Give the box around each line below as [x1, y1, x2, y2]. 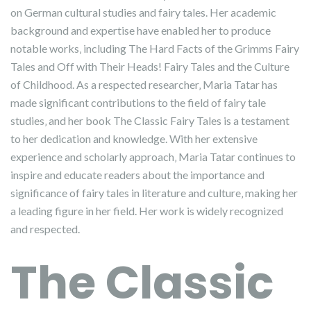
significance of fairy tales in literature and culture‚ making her [10, 186, 298, 199]
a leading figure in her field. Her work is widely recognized [10, 204, 283, 217]
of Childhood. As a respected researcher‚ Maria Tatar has [10, 78, 278, 91]
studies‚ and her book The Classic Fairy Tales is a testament [10, 114, 289, 127]
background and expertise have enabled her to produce [10, 24, 271, 37]
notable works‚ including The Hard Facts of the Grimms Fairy [10, 42, 299, 55]
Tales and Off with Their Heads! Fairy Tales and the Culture [10, 60, 289, 73]
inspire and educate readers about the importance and [10, 168, 264, 181]
